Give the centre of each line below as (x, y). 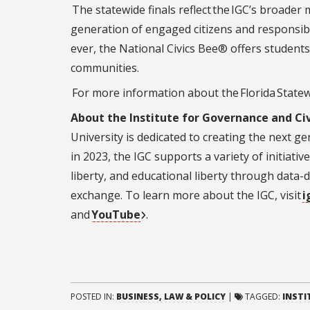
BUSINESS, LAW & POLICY (171, 297)
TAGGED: (264, 297)
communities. (106, 68)
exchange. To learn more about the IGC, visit (186, 195)
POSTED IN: (93, 297)
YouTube (116, 215)
